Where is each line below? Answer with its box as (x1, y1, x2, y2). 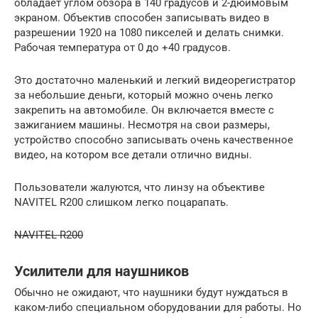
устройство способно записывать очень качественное (14, 133, 293, 147)
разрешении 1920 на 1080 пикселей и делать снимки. (14, 26, 284, 40)
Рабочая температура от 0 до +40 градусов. (14, 41, 231, 55)
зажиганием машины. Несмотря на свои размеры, (14, 119, 270, 132)
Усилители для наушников (14, 263, 189, 280)
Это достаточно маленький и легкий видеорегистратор (14, 74, 295, 87)
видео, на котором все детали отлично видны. (14, 148, 252, 162)
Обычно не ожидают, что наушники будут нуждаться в (14, 286, 288, 300)
